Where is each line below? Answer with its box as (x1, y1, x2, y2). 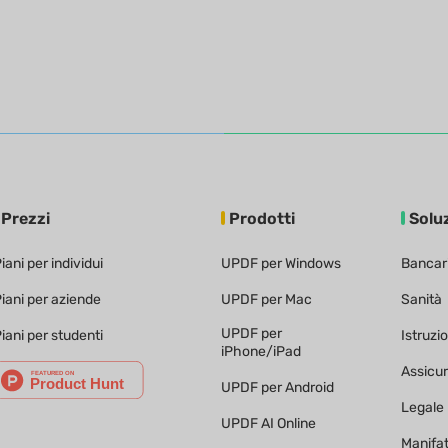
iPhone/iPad (220, 342, 301, 360)
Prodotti (228, 208, 295, 228)
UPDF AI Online (220, 414, 316, 432)
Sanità (401, 290, 443, 308)
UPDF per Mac (220, 290, 312, 308)
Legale (401, 398, 445, 416)
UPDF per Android (220, 378, 334, 396)
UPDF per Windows (220, 254, 341, 272)
